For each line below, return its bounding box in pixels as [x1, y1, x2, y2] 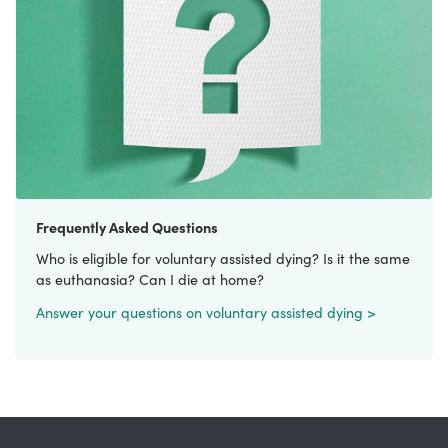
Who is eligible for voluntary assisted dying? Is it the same [36, 248, 410, 268]
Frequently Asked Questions [36, 216, 218, 237]
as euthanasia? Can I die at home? [36, 269, 272, 289]
